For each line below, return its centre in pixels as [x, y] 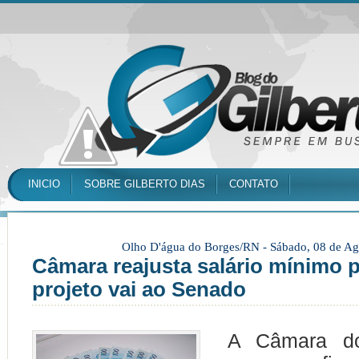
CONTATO [254, 184]
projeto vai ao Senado [139, 289]
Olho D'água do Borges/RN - [196, 247]
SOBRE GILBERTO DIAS [145, 184]
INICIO [44, 184]
